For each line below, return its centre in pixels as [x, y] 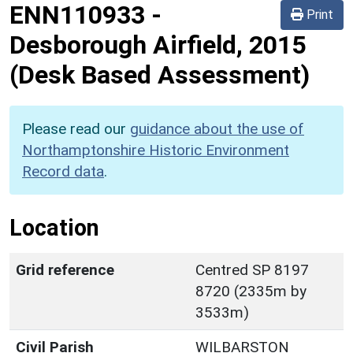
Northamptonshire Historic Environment [156, 150]
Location [54, 227]
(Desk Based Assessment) [160, 74]
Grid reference [65, 269]
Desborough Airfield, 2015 [158, 45]
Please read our [76, 128]
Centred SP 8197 [252, 269]
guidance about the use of [217, 128]
